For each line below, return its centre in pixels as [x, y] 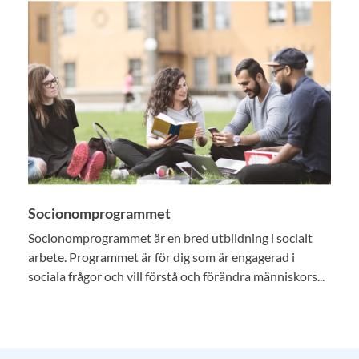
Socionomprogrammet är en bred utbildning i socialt [170, 237]
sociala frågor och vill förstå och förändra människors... [176, 276]
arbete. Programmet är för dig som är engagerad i [161, 256]
